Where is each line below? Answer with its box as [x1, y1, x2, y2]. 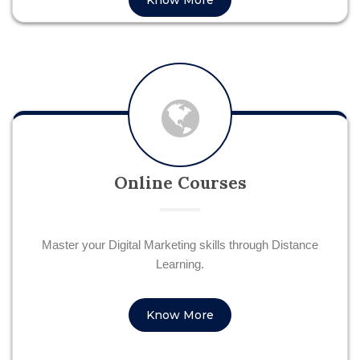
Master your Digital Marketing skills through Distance [42, 238, 318, 252]
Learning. [156, 257, 204, 271]
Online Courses [113, 172, 247, 194]
